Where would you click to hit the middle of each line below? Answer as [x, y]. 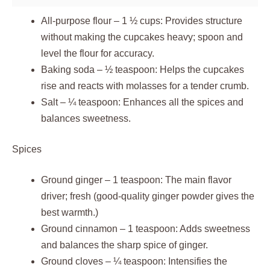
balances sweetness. [86, 118]
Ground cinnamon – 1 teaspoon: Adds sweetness [146, 229]
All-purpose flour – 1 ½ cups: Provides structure [142, 21]
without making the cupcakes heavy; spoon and [142, 37]
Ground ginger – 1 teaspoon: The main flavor [136, 180]
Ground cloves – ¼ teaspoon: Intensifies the [134, 261]
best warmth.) [70, 212]
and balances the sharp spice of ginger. [124, 245]
